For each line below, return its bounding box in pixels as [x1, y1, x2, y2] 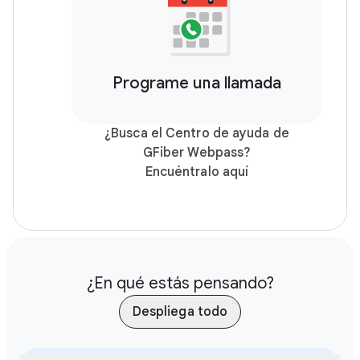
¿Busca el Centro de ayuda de [104, 125, 289, 141]
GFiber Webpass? [142, 145, 252, 161]
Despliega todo [132, 304, 228, 320]
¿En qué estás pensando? [86, 273, 274, 293]
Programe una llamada [112, 73, 282, 93]
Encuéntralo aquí [145, 164, 249, 180]
